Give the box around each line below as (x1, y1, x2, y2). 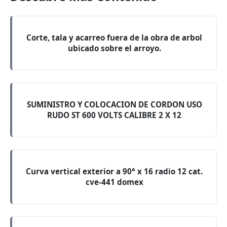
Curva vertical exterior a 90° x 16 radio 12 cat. (26, 166, 203, 176)
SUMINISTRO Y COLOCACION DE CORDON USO (26, 99, 202, 109)
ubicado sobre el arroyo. (67, 43, 161, 53)
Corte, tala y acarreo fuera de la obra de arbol (26, 32, 202, 43)
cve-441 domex (85, 177, 143, 187)
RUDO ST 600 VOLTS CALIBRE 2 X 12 (47, 110, 181, 120)
